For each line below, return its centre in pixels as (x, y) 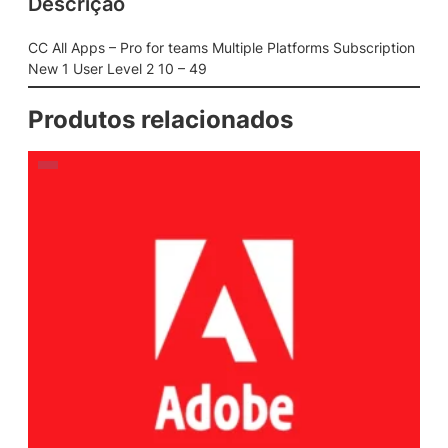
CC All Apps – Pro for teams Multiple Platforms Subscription (221, 47)
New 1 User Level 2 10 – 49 (117, 68)
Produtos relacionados (160, 119)
